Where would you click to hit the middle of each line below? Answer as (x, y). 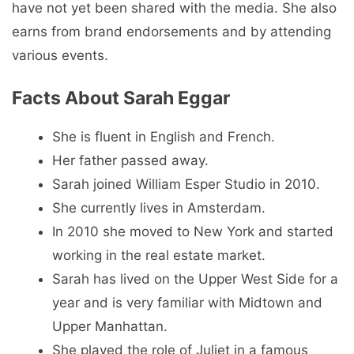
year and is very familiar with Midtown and (187, 302)
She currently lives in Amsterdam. (159, 207)
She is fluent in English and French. (164, 136)
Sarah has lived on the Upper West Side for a (195, 279)
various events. (60, 56)
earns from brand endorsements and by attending (171, 32)
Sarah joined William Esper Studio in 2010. (186, 184)
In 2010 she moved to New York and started (193, 231)
